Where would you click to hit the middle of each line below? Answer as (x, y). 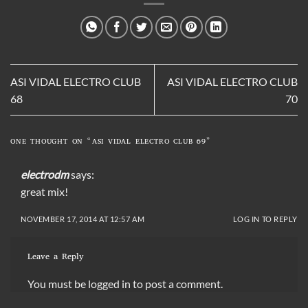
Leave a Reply (58, 258)
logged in (109, 283)
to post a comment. (177, 283)
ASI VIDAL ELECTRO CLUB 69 (149, 142)
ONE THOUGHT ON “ (51, 142)
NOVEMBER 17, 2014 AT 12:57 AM (83, 219)
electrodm (45, 174)
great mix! (44, 191)
